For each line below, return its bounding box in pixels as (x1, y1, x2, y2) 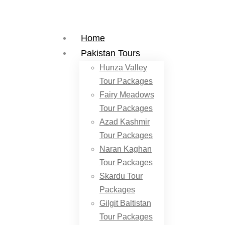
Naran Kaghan (99, 145, 152, 153)
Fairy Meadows (99, 90, 154, 99)
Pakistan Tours (81, 48, 140, 58)
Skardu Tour (99, 172, 143, 180)
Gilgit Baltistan (99, 199, 151, 207)
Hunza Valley (99, 63, 147, 72)
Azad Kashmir (99, 118, 150, 126)
